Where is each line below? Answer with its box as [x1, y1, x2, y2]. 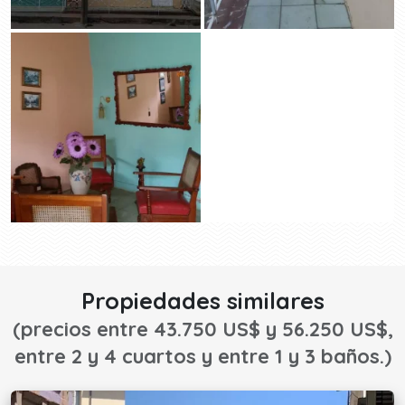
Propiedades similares [80, 287, 325, 315]
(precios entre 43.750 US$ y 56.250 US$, [12, 316, 393, 342]
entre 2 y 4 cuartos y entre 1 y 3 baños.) [14, 344, 391, 369]
